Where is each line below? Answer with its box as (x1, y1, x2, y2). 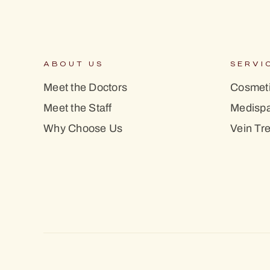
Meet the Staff (43, 99, 112, 116)
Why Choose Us (43, 120, 123, 136)
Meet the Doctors (43, 79, 127, 95)
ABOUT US (43, 60, 104, 68)
